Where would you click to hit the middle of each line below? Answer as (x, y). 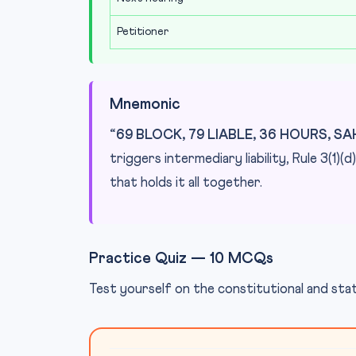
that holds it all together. (186, 183)
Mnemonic (145, 104)
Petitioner (143, 32)
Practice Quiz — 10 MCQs (181, 259)
